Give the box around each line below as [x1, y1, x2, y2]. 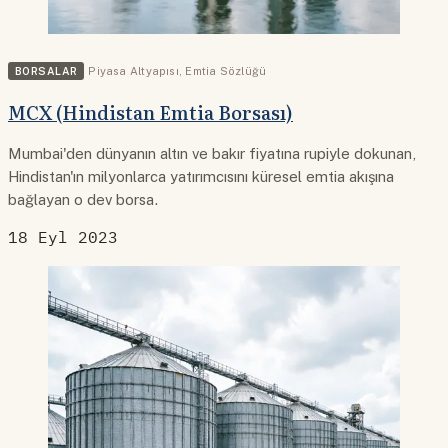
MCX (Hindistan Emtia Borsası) [8, 97, 293, 126]
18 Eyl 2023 [8, 227, 118, 248]
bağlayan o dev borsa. [8, 190, 159, 208]
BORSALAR [15, 65, 78, 78]
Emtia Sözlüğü [185, 65, 267, 78]
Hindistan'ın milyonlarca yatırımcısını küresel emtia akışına [8, 167, 394, 185]
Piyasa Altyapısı [88, 65, 179, 78]
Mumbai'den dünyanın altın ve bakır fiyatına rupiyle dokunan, [8, 144, 416, 162]
